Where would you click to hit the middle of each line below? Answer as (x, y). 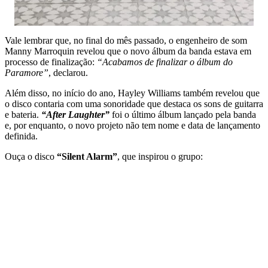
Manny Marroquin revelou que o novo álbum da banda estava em (128, 51)
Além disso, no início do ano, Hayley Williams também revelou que (132, 93)
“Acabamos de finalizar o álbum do (165, 62)
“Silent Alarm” (87, 156)
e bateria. (23, 115)
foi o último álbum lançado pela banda (184, 115)
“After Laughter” (75, 115)
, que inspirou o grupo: (160, 156)
